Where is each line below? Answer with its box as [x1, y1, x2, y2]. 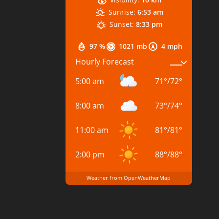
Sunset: [109, 19, 134, 29]
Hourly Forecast [75, 56, 134, 67]
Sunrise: [108, 7, 135, 17]
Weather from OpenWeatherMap [87, 174, 171, 181]
